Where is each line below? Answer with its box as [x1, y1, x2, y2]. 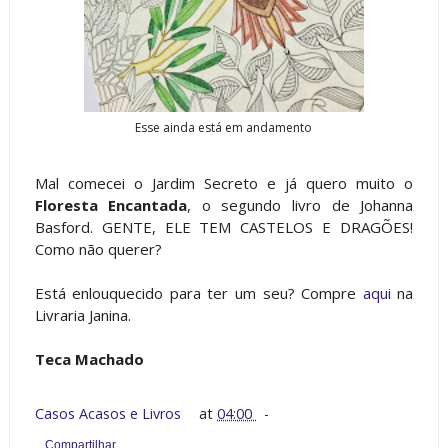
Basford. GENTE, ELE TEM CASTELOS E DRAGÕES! [34, 217, 414, 237]
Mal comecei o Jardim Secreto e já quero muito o [34, 173, 414, 193]
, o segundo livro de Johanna [187, 195, 414, 215]
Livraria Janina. [34, 305, 131, 325]
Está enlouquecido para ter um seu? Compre [34, 283, 363, 303]
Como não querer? [34, 239, 162, 259]
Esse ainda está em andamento [135, 118, 313, 136]
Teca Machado [34, 349, 144, 369]
